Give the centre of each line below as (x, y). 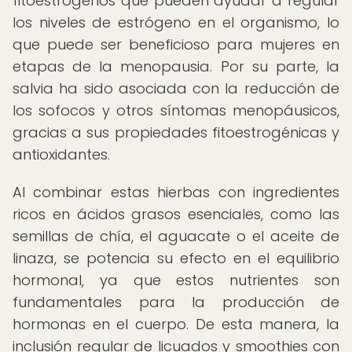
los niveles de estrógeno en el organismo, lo (176, 22)
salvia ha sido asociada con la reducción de (176, 88)
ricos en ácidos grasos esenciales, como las (176, 214)
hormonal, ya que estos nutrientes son (176, 280)
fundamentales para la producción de (176, 302)
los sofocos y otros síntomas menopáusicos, (176, 110)
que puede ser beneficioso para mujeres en (176, 44)
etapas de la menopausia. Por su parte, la (176, 66)
